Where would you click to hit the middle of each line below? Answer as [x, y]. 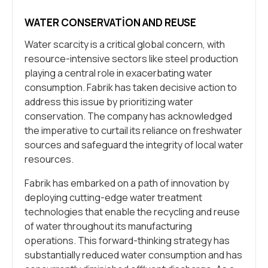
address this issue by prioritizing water [109, 102]
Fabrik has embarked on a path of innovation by [127, 183]
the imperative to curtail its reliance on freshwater [133, 131]
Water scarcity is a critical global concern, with [125, 45]
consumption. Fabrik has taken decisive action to [131, 88]
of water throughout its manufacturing [108, 226]
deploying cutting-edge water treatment [113, 198]
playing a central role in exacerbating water [118, 73]
